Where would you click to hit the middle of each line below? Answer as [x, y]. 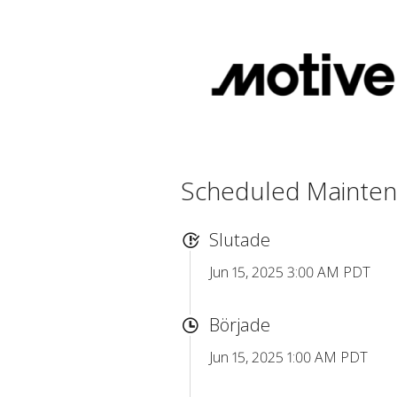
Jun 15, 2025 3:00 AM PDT [290, 272]
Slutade [240, 240]
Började [240, 325]
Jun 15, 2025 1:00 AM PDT [288, 357]
